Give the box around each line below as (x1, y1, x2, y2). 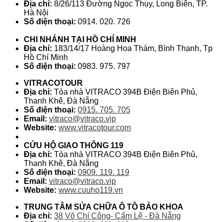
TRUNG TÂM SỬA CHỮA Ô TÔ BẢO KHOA (24, 203, 183, 212)
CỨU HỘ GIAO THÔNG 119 (24, 141, 123, 150)
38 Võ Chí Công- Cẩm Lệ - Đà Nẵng (54, 212, 181, 221)
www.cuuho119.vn (58, 186, 123, 195)
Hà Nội (24, 8, 49, 17)
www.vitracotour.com (58, 123, 131, 132)
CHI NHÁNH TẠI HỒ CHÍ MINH (24, 35, 136, 44)
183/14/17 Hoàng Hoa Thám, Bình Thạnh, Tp (54, 44, 213, 53)
